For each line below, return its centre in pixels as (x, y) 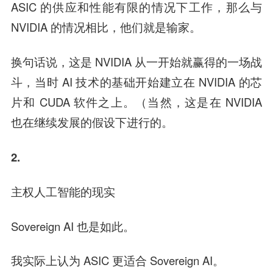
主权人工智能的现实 (63, 191)
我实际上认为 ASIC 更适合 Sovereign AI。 (117, 261)
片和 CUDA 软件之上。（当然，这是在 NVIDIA (136, 101)
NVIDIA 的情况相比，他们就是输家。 (106, 27)
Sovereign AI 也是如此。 (73, 226)
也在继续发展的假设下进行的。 (92, 122)
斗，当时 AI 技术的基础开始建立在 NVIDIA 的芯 (136, 81)
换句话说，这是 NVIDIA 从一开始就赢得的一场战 (136, 61)
